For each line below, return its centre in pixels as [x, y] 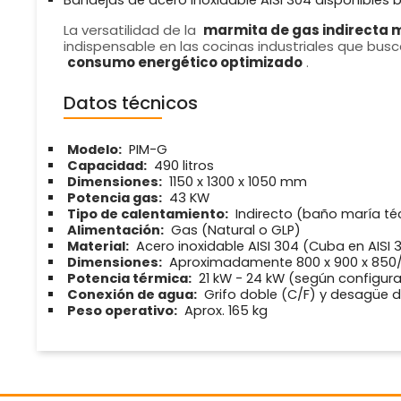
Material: [98, 247]
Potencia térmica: [129, 279]
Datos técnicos [130, 103]
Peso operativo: [122, 311]
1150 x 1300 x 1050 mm [236, 182]
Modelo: [94, 150]
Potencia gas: [114, 198]
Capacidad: [107, 166]
